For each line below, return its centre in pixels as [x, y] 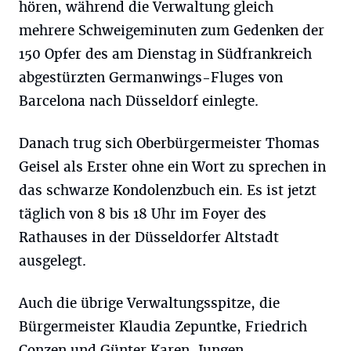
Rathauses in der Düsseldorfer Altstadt [149, 237]
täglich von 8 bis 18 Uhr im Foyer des [143, 213]
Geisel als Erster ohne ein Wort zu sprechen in [172, 166]
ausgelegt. [52, 261]
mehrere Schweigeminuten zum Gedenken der [172, 30]
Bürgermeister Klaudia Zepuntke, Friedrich [163, 326]
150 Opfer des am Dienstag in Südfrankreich [165, 54]
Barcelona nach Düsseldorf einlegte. [139, 101]
